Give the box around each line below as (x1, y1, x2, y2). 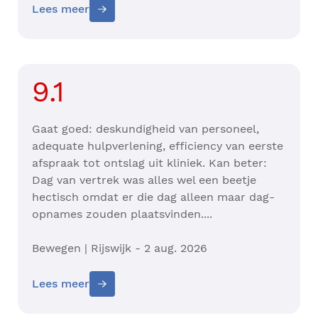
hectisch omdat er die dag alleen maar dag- (32, 190, 275, 204)
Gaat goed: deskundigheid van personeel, (32, 122, 259, 136)
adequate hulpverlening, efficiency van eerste (32, 139, 283, 153)
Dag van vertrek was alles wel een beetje (32, 173, 256, 187)
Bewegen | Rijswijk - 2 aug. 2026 (32, 241, 207, 256)
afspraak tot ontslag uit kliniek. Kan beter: (32, 156, 267, 170)
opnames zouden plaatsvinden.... (32, 207, 216, 221)
